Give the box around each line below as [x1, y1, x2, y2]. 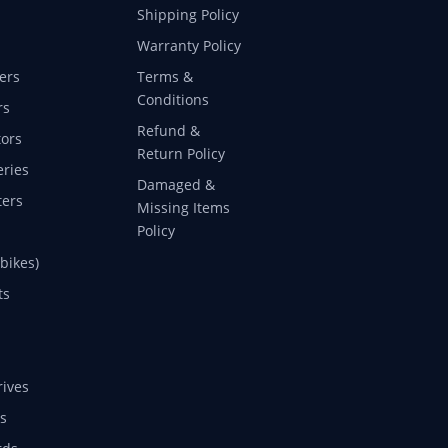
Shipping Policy [136, 4, 239, 24]
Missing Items [136, 197, 230, 217]
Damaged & [136, 174, 215, 194]
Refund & [136, 120, 200, 140]
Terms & [136, 66, 193, 86]
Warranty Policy [136, 35, 241, 55]
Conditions [136, 89, 209, 109]
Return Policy [136, 143, 225, 163]
